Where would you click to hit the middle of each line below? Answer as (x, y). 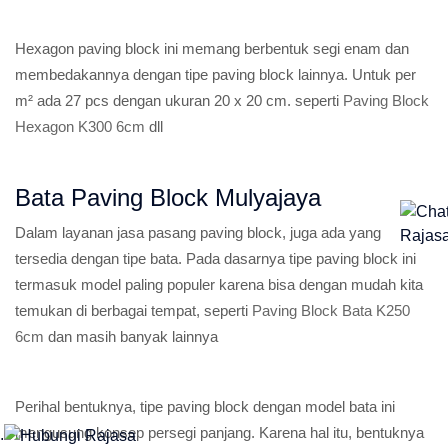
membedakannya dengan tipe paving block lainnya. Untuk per (215, 74)
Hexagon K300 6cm (80, 126)
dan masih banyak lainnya (131, 336)
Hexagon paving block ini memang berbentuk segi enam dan (212, 48)
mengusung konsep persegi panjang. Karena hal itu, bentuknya (219, 432)
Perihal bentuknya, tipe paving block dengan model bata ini (205, 406)
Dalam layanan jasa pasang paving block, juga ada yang (198, 232)
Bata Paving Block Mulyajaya (168, 197)
